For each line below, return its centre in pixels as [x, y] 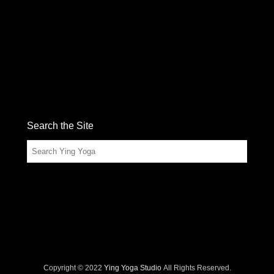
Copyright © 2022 [73, 268]
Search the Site [60, 126]
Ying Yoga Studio [132, 268]
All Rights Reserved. [196, 268]
